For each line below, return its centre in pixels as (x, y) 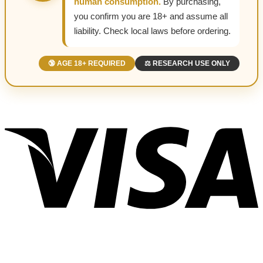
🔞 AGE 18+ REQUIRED (87, 63)
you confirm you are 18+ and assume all (151, 16)
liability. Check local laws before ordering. (152, 31)
